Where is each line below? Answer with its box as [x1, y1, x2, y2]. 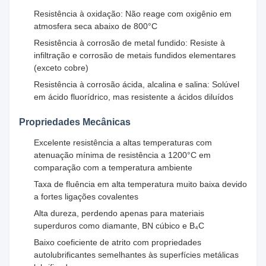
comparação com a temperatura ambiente [34, 162, 192, 172]
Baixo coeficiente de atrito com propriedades [34, 237, 201, 247]
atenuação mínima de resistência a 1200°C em [34, 150, 211, 160]
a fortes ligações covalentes [34, 191, 138, 201]
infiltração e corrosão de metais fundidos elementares [34, 50, 236, 60]
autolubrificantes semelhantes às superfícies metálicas [34, 249, 239, 259]
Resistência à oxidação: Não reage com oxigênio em [34, 8, 232, 18]
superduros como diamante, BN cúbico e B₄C [34, 220, 204, 230]
